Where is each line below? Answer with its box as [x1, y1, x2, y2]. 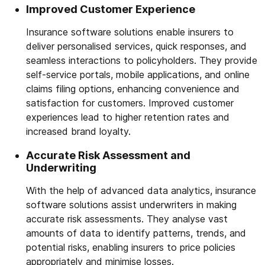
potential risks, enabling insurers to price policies [26, 241, 235, 254]
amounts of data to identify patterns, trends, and [26, 227, 246, 240]
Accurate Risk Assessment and [26, 149, 190, 162]
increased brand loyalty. [26, 125, 131, 138]
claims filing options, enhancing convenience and [26, 83, 240, 95]
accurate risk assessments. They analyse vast [26, 213, 228, 225]
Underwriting [26, 161, 96, 174]
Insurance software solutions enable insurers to [26, 26, 234, 38]
